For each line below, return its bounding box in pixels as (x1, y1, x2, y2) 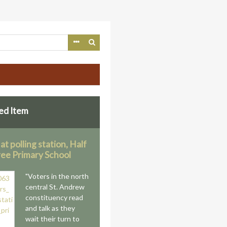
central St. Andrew (25, 182, 85, 191)
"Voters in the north (25, 172, 89, 180)
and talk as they (25, 204, 75, 212)
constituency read (25, 193, 84, 202)
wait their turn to (25, 214, 80, 223)
